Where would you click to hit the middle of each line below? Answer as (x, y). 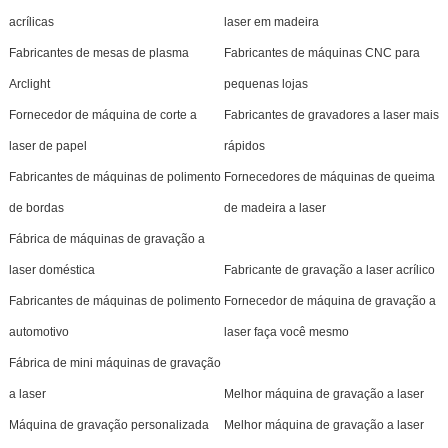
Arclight (29, 83)
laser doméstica (51, 269)
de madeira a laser (274, 207)
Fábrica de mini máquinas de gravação (114, 362)
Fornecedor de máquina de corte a (102, 114)
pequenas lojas (265, 83)
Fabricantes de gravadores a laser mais (331, 114)
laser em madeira (271, 21)
